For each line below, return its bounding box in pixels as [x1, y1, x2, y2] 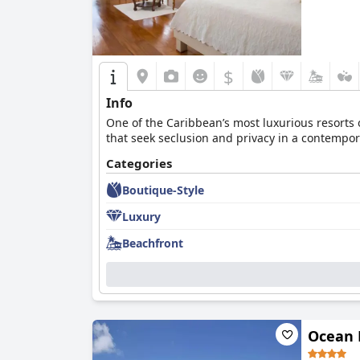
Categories [106, 155, 172, 171]
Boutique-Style [122, 182, 204, 198]
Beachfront [122, 235, 183, 251]
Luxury [122, 208, 161, 224]
